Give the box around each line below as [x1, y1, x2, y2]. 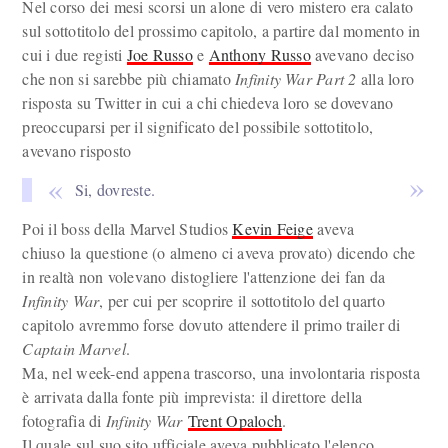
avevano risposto [22, 140, 132, 161]
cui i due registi [22, 44, 127, 65]
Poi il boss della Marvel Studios [22, 218, 233, 239]
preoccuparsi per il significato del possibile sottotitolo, [22, 116, 374, 137]
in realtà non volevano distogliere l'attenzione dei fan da [22, 266, 386, 287]
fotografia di [22, 410, 106, 431]
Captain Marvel [22, 338, 126, 359]
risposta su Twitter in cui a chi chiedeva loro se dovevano [22, 92, 394, 113]
